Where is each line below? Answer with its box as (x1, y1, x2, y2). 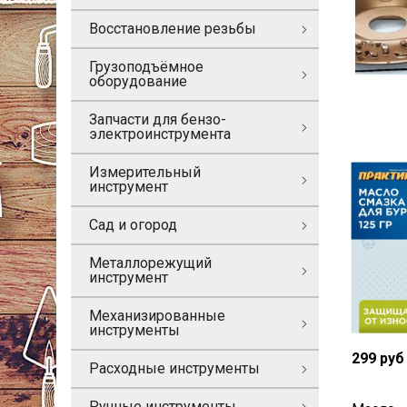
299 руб (352, 349, 404, 367)
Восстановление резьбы (89, 20, 256, 37)
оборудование (89, 73, 187, 90)
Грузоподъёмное (89, 58, 203, 75)
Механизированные (89, 307, 225, 324)
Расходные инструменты (89, 360, 260, 377)
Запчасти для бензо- (89, 111, 226, 128)
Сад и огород (89, 216, 177, 233)
